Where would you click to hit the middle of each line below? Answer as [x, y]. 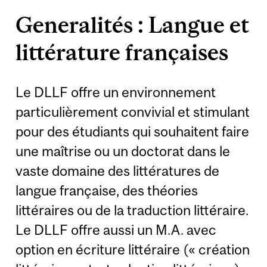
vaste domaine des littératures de [118, 171]
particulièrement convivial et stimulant [133, 112]
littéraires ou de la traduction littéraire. [132, 210]
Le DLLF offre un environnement [116, 92]
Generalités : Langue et [133, 25]
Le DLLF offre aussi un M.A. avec [116, 230]
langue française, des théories [107, 191]
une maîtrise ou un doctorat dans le [123, 151]
